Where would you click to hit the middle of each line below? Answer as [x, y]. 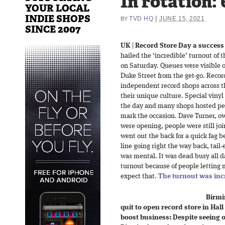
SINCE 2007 [53, 29]
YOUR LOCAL [57, 8]
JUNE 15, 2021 [182, 18]
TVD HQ [141, 18]
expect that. [139, 176]
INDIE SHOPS [58, 19]
